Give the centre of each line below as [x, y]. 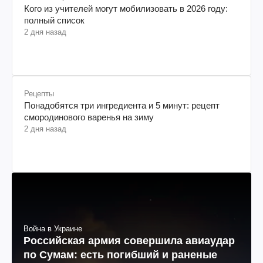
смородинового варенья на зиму [89, 117]
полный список [54, 20]
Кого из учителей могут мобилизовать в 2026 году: [126, 8]
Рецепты [39, 93]
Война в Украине [53, 229]
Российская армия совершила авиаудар [129, 241]
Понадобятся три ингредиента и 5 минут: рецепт [122, 105]
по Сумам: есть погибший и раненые [120, 255]
